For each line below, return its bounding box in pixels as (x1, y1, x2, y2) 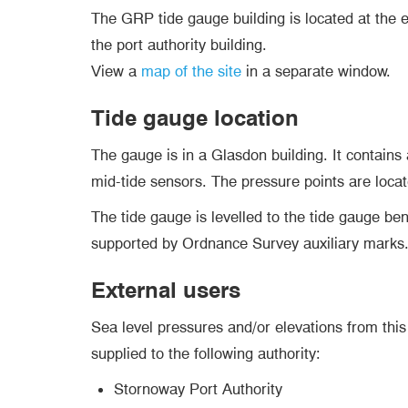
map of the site (141, 62, 241, 81)
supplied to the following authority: (91, 344, 321, 363)
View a (91, 62, 141, 81)
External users (91, 277, 240, 304)
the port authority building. (91, 36, 267, 55)
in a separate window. (241, 62, 391, 81)
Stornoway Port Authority (113, 380, 282, 399)
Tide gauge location (91, 105, 299, 132)
